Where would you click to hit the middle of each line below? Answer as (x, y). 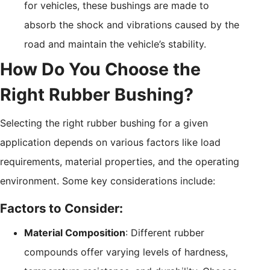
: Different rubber (165, 232)
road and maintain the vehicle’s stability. (115, 44)
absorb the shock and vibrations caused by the (132, 24)
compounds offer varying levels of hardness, (126, 252)
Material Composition (75, 232)
